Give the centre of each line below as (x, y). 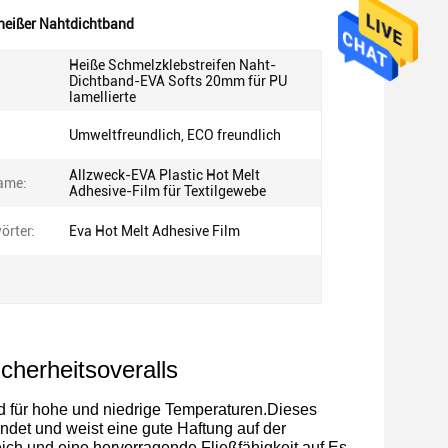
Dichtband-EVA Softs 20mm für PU (178, 81)
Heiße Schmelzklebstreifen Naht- (172, 65)
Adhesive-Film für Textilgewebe (167, 191)
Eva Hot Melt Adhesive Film (154, 231)
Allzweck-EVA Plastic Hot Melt (164, 175)
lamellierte (102, 97)
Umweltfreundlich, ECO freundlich (175, 135)
